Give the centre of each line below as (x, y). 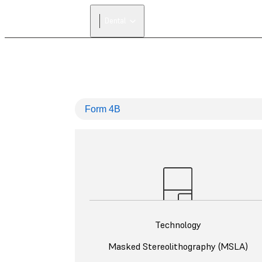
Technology (178, 225)
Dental (115, 21)
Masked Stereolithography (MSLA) (178, 247)
